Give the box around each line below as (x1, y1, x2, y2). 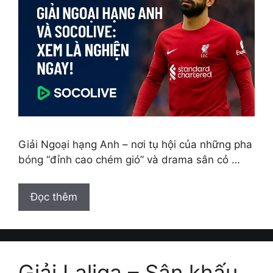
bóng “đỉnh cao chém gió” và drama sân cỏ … (18, 154, 240, 166)
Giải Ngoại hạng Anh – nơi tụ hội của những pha (18, 138, 252, 151)
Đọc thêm (30, 190, 77, 203)
